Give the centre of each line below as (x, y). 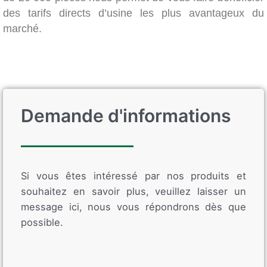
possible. (42, 223)
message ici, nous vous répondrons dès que (133, 207)
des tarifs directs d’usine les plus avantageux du (133, 13)
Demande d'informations (126, 116)
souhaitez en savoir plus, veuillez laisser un (133, 192)
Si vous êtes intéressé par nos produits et (133, 176)
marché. (22, 29)
